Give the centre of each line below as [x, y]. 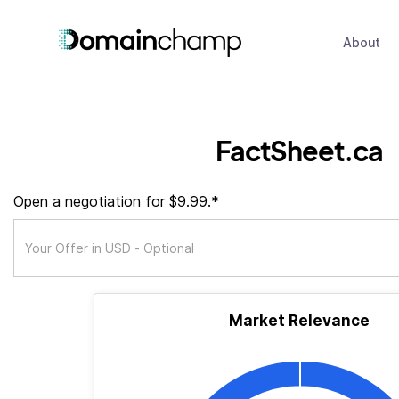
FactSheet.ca [299, 150]
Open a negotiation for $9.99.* [116, 201]
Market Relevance [299, 321]
